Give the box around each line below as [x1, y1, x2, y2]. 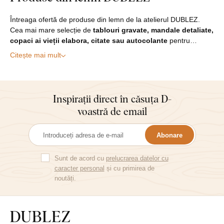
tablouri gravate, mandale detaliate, [93, 26, 213, 34]
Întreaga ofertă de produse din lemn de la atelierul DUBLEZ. [10, 15, 200, 24]
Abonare [156, 131, 182, 139]
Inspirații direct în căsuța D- [52, 91, 171, 106]
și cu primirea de [104, 164, 154, 172]
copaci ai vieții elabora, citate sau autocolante [10, 36, 167, 45]
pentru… [167, 36, 197, 45]
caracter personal [54, 164, 104, 172]
